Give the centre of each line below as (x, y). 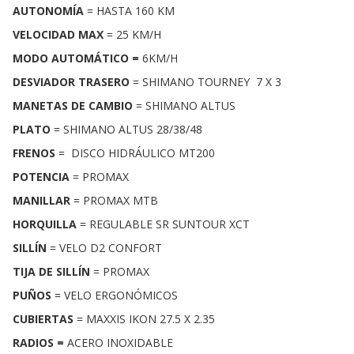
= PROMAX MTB (116, 201)
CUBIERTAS (43, 319)
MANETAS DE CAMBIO (73, 106)
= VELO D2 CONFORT (104, 248)
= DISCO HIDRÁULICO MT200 (135, 153)
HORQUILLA (45, 224)
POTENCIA (41, 177)
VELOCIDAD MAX (58, 35)
